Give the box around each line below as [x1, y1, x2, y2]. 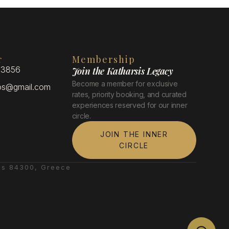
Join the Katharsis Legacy [72, 65, 173, 78]
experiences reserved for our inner [72, 101, 188, 110]
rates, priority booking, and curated [72, 90, 187, 99]
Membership [72, 53, 135, 66]
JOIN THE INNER [100, 130, 168, 139]
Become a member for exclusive [72, 79, 178, 88]
